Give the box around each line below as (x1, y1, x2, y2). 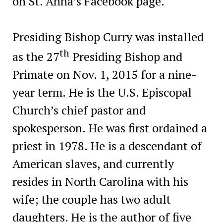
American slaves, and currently (12, 155, 174, 171)
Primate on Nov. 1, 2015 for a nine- (12, 66, 197, 82)
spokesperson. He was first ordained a (12, 119, 207, 136)
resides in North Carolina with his (12, 173, 188, 189)
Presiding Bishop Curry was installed (12, 28, 204, 45)
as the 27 (12, 48, 59, 64)
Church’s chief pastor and (12, 102, 146, 118)
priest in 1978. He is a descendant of (12, 137, 202, 154)
